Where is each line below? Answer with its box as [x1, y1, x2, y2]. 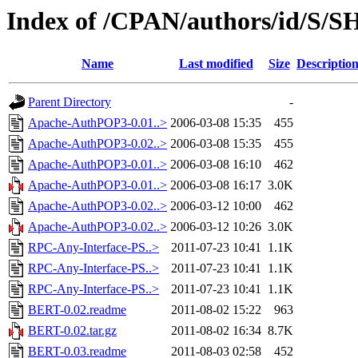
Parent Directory [28, 95, 111, 109]
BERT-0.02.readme [28, 303, 126, 317]
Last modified [178, 57, 253, 71]
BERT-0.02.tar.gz [28, 324, 117, 338]
